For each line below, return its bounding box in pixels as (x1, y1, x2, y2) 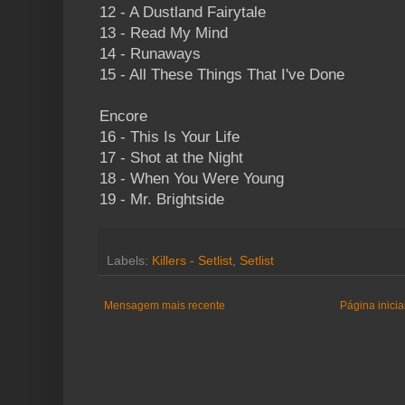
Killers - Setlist (152, 254, 232, 268)
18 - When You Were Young (99, 170, 284, 188)
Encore (99, 108, 147, 126)
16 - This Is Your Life (99, 128, 240, 146)
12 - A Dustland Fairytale (99, 4, 266, 22)
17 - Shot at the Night (99, 149, 243, 167)
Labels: (107, 254, 152, 268)
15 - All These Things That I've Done (99, 66, 344, 84)
